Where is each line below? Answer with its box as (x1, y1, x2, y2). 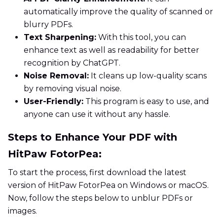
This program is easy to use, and (83, 97, 209, 107)
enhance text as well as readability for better (24, 45, 199, 55)
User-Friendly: (24, 97, 83, 107)
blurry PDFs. (24, 20, 73, 30)
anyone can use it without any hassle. (24, 110, 170, 119)
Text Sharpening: (24, 33, 96, 42)
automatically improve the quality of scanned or (24, 7, 213, 17)
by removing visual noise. (24, 84, 121, 94)
